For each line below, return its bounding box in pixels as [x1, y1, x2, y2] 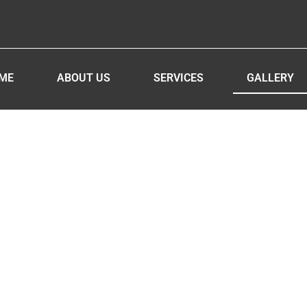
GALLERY [246, 71, 294, 84]
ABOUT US [56, 71, 110, 84]
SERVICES [153, 71, 204, 84]
